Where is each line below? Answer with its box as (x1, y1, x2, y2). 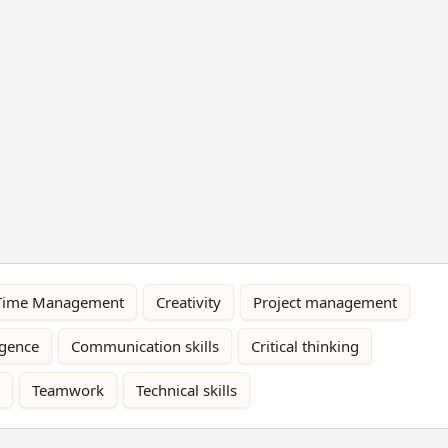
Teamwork (32, 379, 104, 400)
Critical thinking (251, 335, 359, 356)
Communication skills (71, 335, 219, 356)
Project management (253, 291, 397, 312)
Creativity (156, 291, 221, 312)
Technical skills (136, 379, 237, 400)
